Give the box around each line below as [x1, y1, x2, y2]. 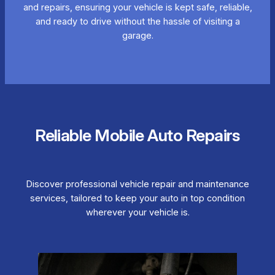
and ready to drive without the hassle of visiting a [35, 16, 240, 28]
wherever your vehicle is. [85, 207, 190, 219]
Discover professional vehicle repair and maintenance [26, 179, 249, 190]
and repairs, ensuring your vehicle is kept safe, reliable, [23, 2, 252, 14]
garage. [122, 30, 153, 42]
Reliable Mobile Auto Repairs [35, 125, 240, 145]
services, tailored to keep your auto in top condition [30, 193, 245, 204]
